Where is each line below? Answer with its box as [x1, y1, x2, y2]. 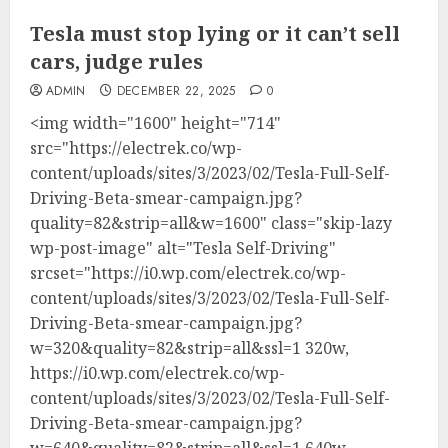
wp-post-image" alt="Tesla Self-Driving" [30, 236, 336, 259]
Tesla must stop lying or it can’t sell [30, 19, 400, 47]
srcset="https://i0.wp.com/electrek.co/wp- [30, 261, 346, 284]
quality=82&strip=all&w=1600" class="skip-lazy [30, 211, 392, 234]
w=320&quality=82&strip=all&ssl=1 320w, [30, 336, 349, 359]
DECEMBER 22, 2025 [116, 81, 236, 100]
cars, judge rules [30, 47, 203, 75]
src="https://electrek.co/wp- [30, 136, 242, 159]
